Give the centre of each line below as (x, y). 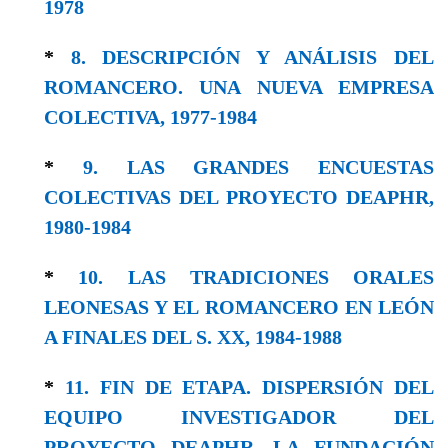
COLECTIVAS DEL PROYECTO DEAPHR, (239, 196)
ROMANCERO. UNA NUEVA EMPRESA (239, 86)
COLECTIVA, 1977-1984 (150, 116)
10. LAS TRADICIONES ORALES (256, 276)
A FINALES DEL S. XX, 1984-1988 (193, 336)
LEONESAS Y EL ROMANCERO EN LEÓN (239, 306)
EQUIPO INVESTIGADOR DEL (239, 416)
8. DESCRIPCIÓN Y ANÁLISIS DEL (252, 56)
